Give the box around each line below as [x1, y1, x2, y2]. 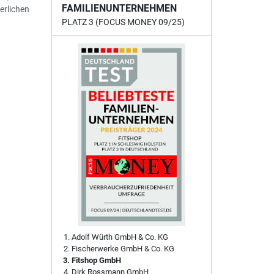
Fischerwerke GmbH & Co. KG [71, 244, 174, 254]
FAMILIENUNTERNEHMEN [61, 2, 177, 15]
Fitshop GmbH [71, 256, 121, 265]
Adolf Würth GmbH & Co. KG [71, 232, 168, 242]
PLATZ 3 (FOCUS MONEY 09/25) [61, 17, 185, 28]
